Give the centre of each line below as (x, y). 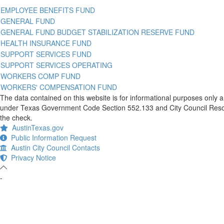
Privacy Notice (31, 157)
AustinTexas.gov (36, 127)
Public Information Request (52, 137)
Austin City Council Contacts (53, 147)
